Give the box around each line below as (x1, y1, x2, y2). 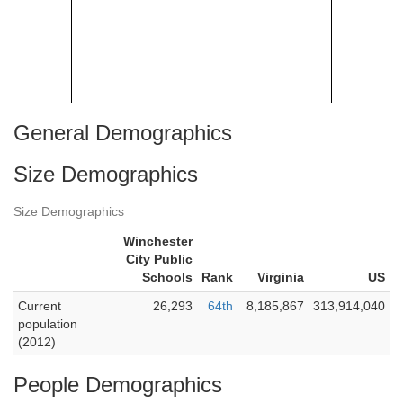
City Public (126, 252, 193, 266)
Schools (142, 270, 193, 284)
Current (18, 299, 61, 313)
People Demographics (13, 372, 222, 397)
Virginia (257, 270, 304, 284)
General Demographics (13, 121, 232, 145)
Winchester (123, 234, 193, 248)
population (18, 317, 77, 331)
